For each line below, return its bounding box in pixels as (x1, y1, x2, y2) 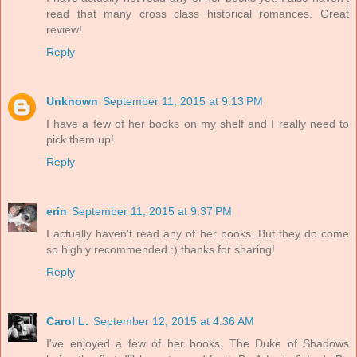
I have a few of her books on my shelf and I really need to (46, 116, 349, 130)
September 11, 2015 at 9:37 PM (72, 204, 232, 218)
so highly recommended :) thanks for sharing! (46, 242, 275, 256)
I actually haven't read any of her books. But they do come (46, 226, 349, 240)
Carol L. (46, 314, 88, 328)
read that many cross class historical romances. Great (46, 6, 349, 20)
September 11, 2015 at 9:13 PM (103, 94, 263, 108)
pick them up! (46, 132, 114, 146)
